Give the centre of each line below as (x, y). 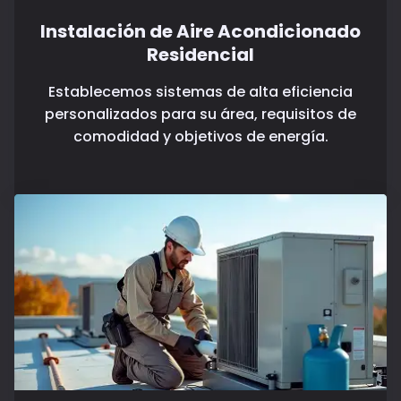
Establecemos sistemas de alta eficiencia (200, 92)
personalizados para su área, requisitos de (200, 115)
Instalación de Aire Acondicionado (200, 32)
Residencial (200, 55)
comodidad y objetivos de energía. (200, 137)
